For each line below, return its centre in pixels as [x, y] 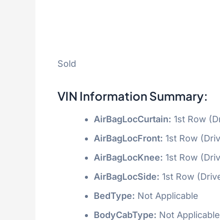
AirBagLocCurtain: [133, 119]
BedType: [114, 195]
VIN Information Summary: [133, 96]
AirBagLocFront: [128, 138]
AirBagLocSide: [127, 176]
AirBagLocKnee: [128, 157]
